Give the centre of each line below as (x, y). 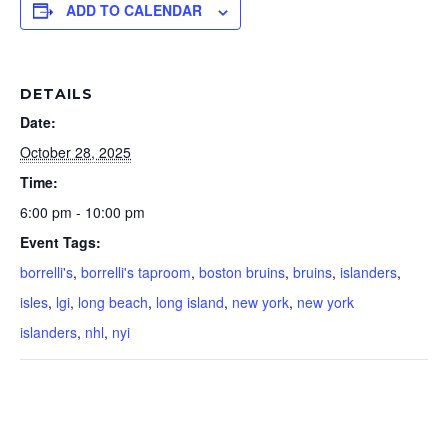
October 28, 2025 (75, 152)
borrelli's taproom (136, 272)
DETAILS (56, 94)
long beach (113, 302)
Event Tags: (60, 242)
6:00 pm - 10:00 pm (82, 212)
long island (190, 302)
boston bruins (242, 272)
